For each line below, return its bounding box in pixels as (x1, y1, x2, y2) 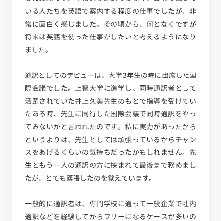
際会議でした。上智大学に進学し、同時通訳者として (25, 85, 196, 92)
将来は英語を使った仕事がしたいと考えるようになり (25, 33, 196, 40)
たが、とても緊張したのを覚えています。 (25, 175, 156, 182)
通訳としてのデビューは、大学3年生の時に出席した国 (25, 72, 196, 79)
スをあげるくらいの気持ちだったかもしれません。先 (25, 149, 196, 156)
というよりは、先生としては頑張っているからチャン (25, 136, 196, 144)
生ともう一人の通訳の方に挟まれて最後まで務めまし (25, 162, 196, 169)
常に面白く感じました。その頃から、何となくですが (25, 20, 196, 28)
